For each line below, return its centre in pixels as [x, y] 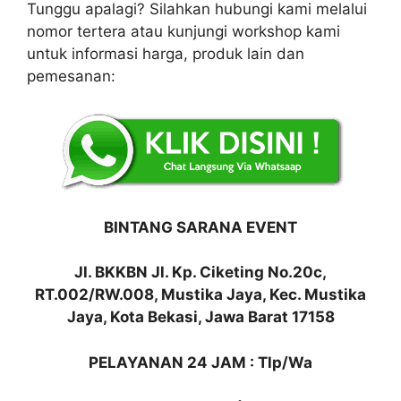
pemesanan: [71, 76]
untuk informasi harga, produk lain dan [166, 53]
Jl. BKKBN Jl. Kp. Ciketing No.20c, [200, 273]
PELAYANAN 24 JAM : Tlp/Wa [200, 362]
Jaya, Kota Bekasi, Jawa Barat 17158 [200, 317]
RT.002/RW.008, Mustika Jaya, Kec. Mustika [200, 295]
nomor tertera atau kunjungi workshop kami [183, 31]
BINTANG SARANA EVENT [200, 227]
